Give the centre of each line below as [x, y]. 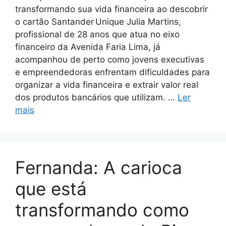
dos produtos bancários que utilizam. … [96, 97]
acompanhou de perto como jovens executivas [110, 59]
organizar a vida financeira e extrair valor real [107, 84]
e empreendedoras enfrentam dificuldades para [112, 72]
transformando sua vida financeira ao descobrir [111, 9]
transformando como [102, 210]
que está [51, 188]
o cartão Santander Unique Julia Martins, [98, 21]
